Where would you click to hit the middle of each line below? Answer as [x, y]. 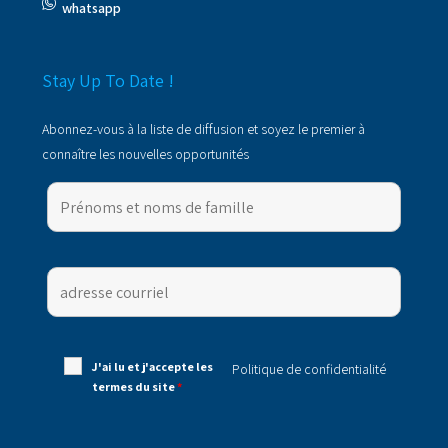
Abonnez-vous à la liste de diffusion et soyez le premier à [203, 129]
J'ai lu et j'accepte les [152, 366]
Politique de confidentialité [309, 369]
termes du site [134, 386]
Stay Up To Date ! [108, 80]
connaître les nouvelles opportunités [145, 154]
